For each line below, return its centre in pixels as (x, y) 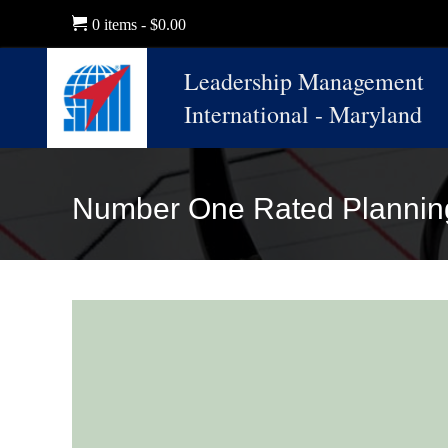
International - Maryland (303, 114)
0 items (114, 24)
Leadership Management (304, 81)
